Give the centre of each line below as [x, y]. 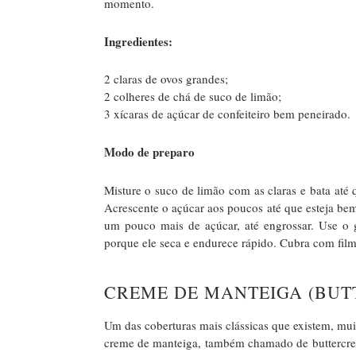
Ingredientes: [138, 41]
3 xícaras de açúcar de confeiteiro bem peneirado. [227, 114]
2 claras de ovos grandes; [166, 79]
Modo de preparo [149, 152]
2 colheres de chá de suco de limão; [192, 97]
